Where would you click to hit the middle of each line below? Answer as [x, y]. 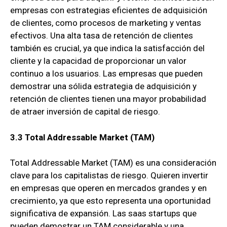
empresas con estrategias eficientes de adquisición [109, 10]
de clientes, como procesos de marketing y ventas [106, 23]
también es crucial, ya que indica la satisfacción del [107, 48]
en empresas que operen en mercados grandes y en [108, 188]
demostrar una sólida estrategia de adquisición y [103, 86]
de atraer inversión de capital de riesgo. [85, 112]
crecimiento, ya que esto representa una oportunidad [110, 201]
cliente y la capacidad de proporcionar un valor [98, 61]
